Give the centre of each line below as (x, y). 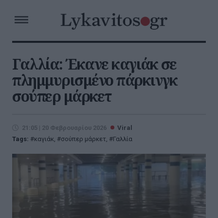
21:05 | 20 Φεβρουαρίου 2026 (64, 128)
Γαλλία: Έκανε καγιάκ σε (94, 64)
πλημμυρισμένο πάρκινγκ (95, 80)
